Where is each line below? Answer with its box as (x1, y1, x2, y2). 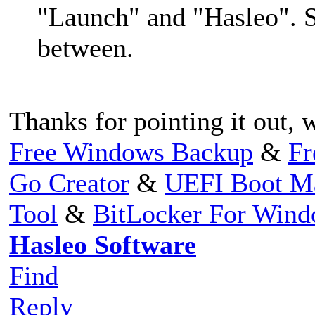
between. (37, 32, 134, 63)
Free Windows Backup (9, 136, 253, 167)
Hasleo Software (9, 229, 196, 259)
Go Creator (9, 167, 129, 198)
